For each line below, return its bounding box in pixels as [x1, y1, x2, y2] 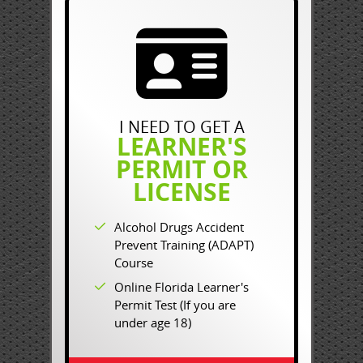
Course [114, 254, 153, 271]
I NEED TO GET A [118, 116, 245, 138]
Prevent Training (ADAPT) [114, 237, 254, 253]
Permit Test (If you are [114, 297, 236, 313]
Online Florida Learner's [114, 279, 249, 295]
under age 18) [114, 314, 191, 331]
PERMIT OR [115, 152, 248, 186]
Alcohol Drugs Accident [114, 219, 244, 235]
